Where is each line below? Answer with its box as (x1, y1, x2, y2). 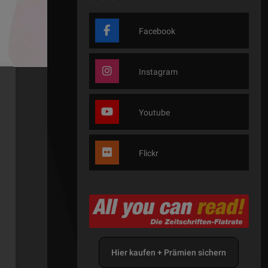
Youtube (136, 108, 170, 118)
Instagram (136, 67, 178, 77)
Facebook (136, 26, 175, 36)
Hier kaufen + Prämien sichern (111, 247, 227, 257)
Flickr (136, 148, 159, 159)
